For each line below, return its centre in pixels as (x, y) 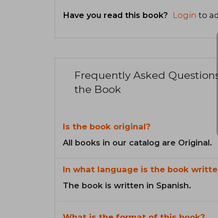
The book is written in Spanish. (127, 186)
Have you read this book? (117, 15)
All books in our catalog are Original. (137, 143)
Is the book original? (107, 127)
